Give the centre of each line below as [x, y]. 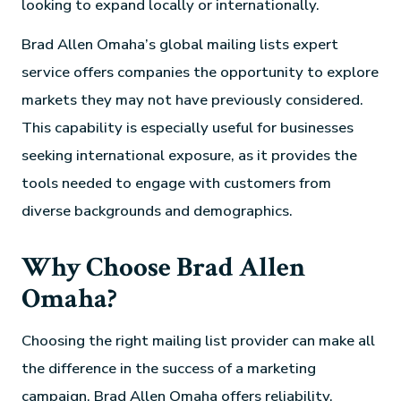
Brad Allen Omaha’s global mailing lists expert [180, 44]
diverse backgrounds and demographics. [158, 210]
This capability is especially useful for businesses [188, 127]
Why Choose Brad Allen [164, 267]
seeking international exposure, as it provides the [190, 155]
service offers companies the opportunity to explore [200, 72]
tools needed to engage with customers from [177, 183]
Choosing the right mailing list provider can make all [199, 341]
